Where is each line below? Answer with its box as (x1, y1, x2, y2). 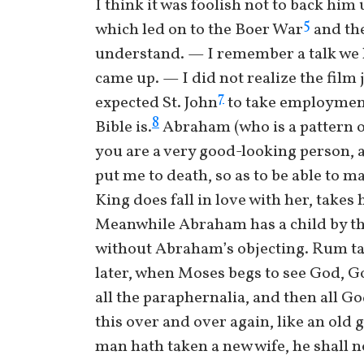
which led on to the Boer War (95, 19, 303, 41)
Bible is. (95, 116, 152, 139)
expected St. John (95, 92, 218, 115)
